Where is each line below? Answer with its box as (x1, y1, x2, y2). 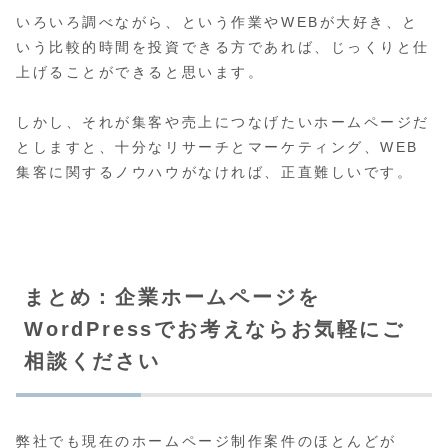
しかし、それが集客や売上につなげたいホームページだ (16, 114, 430, 131)
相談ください (24, 350, 161, 373)
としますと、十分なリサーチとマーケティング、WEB (16, 139, 419, 156)
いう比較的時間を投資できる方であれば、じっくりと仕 (16, 38, 430, 55)
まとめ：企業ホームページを (24, 286, 321, 309)
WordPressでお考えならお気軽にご (24, 318, 405, 341)
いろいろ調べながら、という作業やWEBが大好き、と (16, 13, 419, 30)
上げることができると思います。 (16, 63, 265, 80)
